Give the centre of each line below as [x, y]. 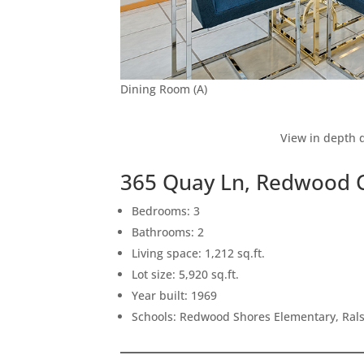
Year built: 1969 [175, 295]
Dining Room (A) [164, 89]
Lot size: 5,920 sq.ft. [186, 274]
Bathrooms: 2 [168, 232]
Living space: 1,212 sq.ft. [199, 253]
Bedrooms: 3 [166, 210]
